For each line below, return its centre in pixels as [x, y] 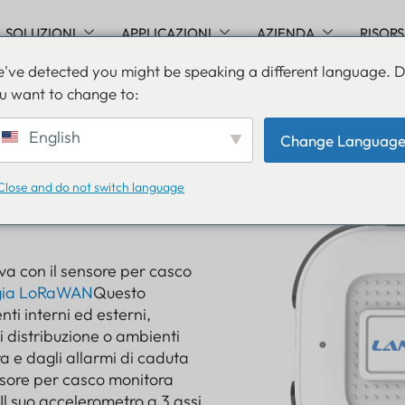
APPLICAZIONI [166, 33]
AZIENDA [285, 33]
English [53, 137]
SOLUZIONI [40, 33]
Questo [119, 293]
